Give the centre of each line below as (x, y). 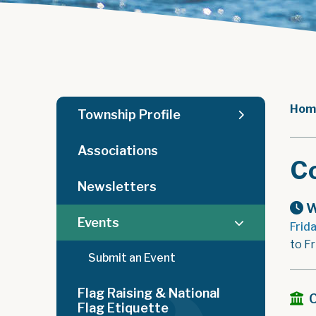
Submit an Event (132, 258)
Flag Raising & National (149, 293)
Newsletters (117, 187)
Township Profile (129, 115)
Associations (118, 151)
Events (98, 223)
